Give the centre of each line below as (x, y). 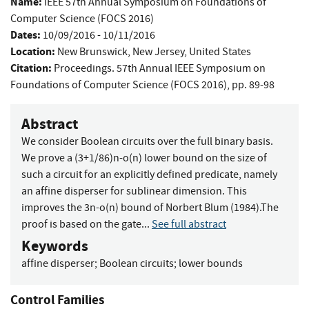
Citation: (31, 68)
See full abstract (189, 225)
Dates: (26, 34)
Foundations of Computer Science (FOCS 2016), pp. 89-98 (142, 84)
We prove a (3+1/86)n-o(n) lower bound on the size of (144, 158)
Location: (33, 51)
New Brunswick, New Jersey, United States (154, 51)
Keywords (55, 246)
